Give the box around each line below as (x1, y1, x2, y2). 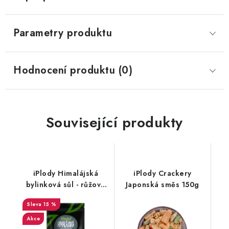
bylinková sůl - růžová (26, 179, 105, 190)
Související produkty (45, 112, 183, 133)
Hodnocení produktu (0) (13, 63, 132, 78)
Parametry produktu (13, 26, 112, 40)
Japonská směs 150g (125, 179, 199, 190)
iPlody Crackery (133, 168, 192, 178)
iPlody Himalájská (33, 168, 98, 178)
